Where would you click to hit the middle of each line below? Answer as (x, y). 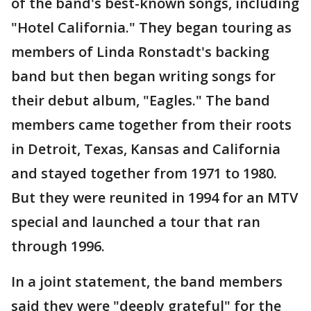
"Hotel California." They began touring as (151, 27)
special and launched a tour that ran (136, 222)
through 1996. (58, 246)
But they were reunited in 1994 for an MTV (154, 197)
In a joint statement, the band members (147, 281)
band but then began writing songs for (143, 76)
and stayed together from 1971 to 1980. (144, 173)
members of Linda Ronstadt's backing (140, 52)
